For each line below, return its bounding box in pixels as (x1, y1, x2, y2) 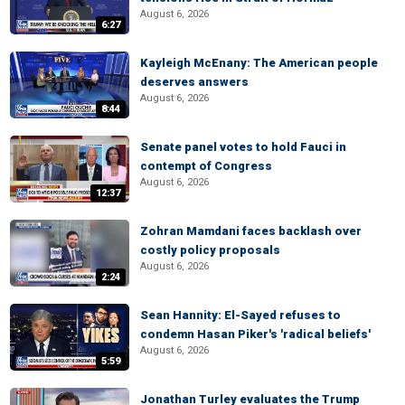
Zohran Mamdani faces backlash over (140, 224, 362, 238)
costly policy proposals (140, 243, 280, 257)
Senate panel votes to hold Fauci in (140, 140, 346, 154)
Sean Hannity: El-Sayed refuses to (140, 308, 341, 322)
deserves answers (140, 75, 249, 89)
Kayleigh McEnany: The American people (140, 56, 378, 70)
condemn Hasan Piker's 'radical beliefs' (140, 327, 371, 341)
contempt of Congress (140, 159, 272, 173)
